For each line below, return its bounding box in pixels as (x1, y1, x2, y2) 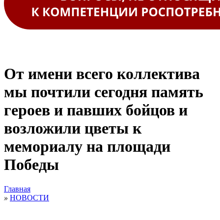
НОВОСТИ (10, 193, 49, 202)
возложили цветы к (4, 119, 141, 137)
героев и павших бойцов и (4, 101, 188, 119)
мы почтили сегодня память (4, 83, 203, 101)
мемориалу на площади (4, 137, 170, 156)
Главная (4, 184, 30, 193)
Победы (4, 156, 59, 174)
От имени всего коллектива (4, 65, 200, 83)
